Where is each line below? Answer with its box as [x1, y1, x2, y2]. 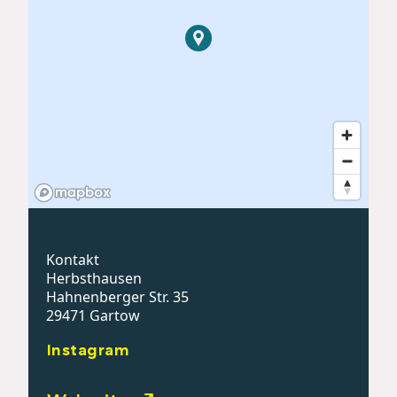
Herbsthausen [46, 268, 142, 288]
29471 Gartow [46, 305, 140, 325]
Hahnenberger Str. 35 [46, 286, 189, 307]
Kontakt [46, 249, 99, 269]
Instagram [47, 339, 130, 360]
